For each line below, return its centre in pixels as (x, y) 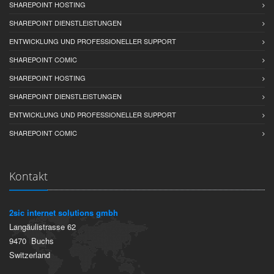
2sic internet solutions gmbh (64, 213)
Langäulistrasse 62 (43, 227)
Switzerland (30, 255)
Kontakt (28, 176)
